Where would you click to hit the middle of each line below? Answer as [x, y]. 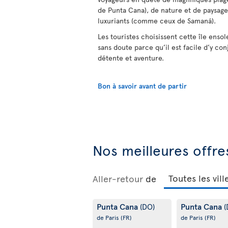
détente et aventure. [131, 58]
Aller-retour [118, 178]
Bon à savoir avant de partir [142, 86]
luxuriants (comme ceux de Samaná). [157, 21]
